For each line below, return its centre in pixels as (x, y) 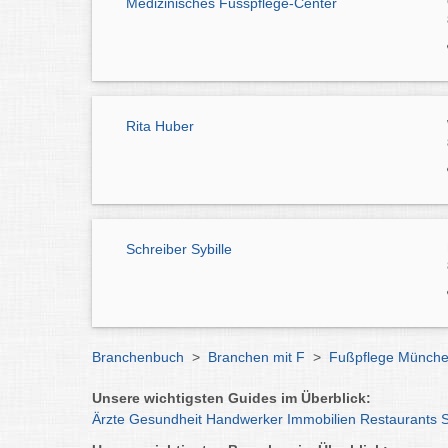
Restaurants (398, 418)
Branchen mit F (256, 356)
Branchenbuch (138, 356)
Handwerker (244, 418)
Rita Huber (160, 126)
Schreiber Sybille (179, 249)
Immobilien (321, 418)
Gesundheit (165, 418)
